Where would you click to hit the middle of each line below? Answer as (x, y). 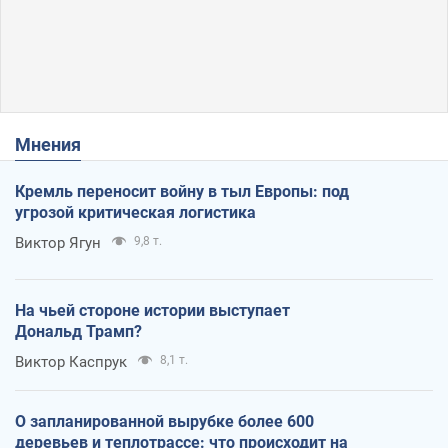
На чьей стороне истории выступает (152, 310)
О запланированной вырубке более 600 (164, 421)
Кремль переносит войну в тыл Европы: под (182, 191)
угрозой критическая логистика (135, 212)
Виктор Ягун (58, 242)
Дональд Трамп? (78, 331)
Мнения (56, 144)
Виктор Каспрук (71, 361)
